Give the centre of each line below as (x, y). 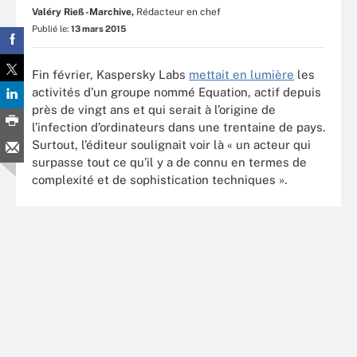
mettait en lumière (241, 74)
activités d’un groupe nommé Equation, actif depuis (177, 92)
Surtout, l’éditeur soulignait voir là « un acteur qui (171, 144)
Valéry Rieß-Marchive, (83, 12)
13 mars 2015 (98, 29)
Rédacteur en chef (178, 12)
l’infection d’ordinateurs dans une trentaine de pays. (178, 127)
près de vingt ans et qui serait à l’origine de (154, 109)
